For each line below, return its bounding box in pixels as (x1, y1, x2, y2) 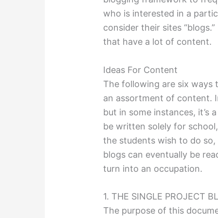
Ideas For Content (103, 64, 178, 75)
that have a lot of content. (103, 36, 212, 47)
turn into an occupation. (103, 163, 203, 174)
